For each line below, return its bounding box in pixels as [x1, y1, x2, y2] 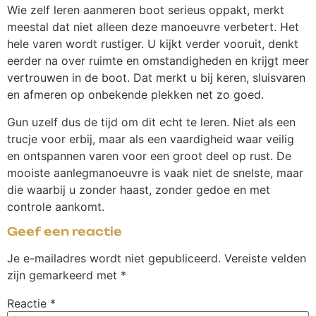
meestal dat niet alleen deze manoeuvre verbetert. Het [7, 20, 299, 35]
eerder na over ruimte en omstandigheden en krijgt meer [7, 54, 309, 68]
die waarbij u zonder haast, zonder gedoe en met [7, 182, 270, 197]
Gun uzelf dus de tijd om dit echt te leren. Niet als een [7, 114, 296, 129]
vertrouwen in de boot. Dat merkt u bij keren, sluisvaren [7, 71, 305, 85]
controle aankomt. [7, 199, 104, 214]
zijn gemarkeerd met [7, 268, 121, 283]
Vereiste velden [224, 251, 306, 266]
